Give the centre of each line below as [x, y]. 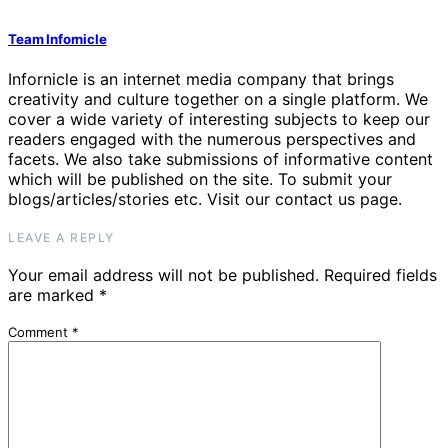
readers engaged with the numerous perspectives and [212, 139]
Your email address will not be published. [163, 275]
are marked [53, 295]
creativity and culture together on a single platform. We [218, 99]
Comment [40, 332]
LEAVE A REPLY [61, 238]
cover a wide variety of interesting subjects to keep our [219, 119]
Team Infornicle [57, 38]
